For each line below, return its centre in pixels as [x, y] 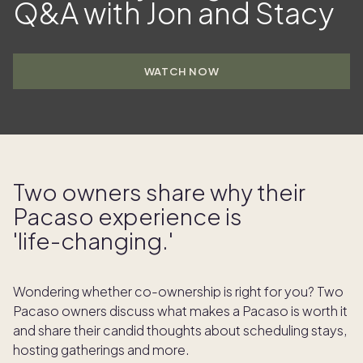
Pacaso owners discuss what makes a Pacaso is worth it [180, 310]
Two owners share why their [159, 191]
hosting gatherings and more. [101, 349]
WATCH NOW [181, 71]
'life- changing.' [93, 240]
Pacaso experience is [128, 216]
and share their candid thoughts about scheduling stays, [180, 330]
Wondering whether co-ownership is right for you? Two [178, 291]
